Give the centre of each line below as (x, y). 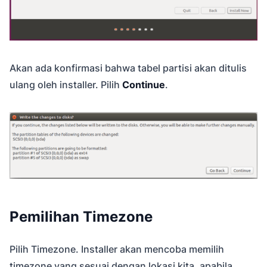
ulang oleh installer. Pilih (66, 85)
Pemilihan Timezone (81, 217)
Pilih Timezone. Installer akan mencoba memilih (117, 249)
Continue (144, 85)
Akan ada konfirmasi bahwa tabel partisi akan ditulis (128, 68)
